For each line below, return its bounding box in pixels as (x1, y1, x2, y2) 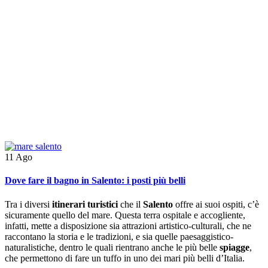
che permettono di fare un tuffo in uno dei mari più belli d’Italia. (5, 252, 245, 263)
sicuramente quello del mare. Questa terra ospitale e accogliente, (5, 209, 245, 220)
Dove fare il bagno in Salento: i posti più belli (5, 175, 185, 186)
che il (118, 199, 143, 209)
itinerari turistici (52, 199, 118, 209)
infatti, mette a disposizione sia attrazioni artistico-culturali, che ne (5, 220, 251, 231)
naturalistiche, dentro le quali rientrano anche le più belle (5, 242, 220, 252)
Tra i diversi (5, 199, 52, 209)
